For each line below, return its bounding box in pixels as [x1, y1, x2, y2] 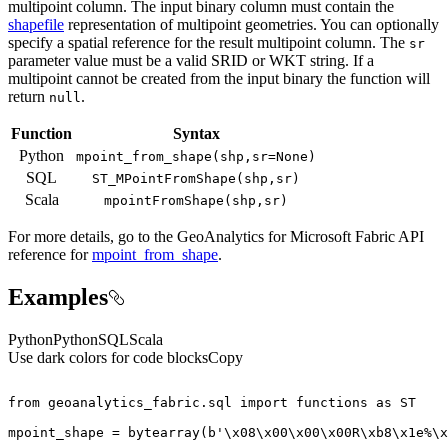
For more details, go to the [8, 228, 177, 246]
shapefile [8, 16, 64, 34]
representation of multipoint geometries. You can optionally [64, 16, 439, 34]
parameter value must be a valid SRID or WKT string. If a [8, 52, 374, 70]
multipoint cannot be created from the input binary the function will [8, 70, 430, 88]
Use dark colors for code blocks [8, 348, 208, 366]
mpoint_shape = [8, 424, 128, 440]
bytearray [128, 424, 200, 440]
